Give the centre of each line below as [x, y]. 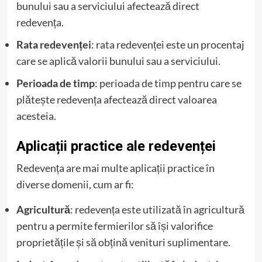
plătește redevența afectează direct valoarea [116, 99]
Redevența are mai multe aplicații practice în [115, 168]
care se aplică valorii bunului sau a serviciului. [118, 61]
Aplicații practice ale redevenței [116, 146]
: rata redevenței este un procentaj [168, 44]
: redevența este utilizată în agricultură [157, 209]
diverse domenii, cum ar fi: [75, 184]
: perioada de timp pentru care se [168, 83]
